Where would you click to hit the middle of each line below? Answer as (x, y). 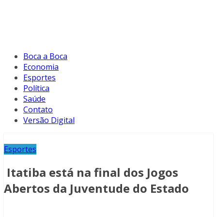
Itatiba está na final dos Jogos (91, 172)
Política (36, 88)
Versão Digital (49, 120)
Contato (38, 110)
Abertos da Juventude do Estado (96, 188)
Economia (41, 67)
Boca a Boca (45, 56)
